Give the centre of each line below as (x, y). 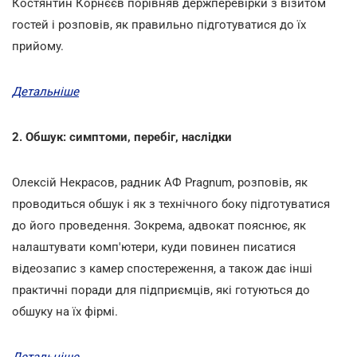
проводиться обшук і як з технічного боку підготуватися (171, 204)
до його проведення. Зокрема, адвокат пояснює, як (159, 225)
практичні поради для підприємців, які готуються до (161, 290)
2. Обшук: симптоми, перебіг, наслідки (122, 137)
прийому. (38, 46)
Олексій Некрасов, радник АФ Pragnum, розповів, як (160, 182)
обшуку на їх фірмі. (65, 311)
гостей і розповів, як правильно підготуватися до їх (159, 24)
